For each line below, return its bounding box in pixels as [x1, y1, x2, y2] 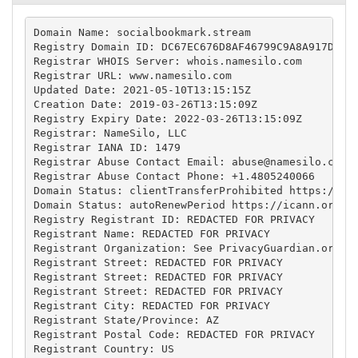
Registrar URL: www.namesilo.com [33, 69, 232, 82]
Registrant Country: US [33, 342, 174, 355]
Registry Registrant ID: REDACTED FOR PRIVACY [33, 213, 315, 225]
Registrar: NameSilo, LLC [33, 126, 187, 139]
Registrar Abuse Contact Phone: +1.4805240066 [33, 169, 315, 182]
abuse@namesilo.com [231, 155, 347, 168]
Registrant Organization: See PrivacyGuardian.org [33, 241, 340, 254]
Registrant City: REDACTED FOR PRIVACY [33, 299, 270, 312]
